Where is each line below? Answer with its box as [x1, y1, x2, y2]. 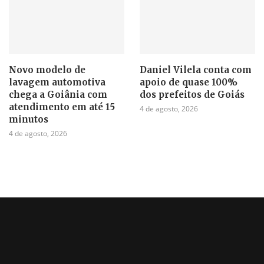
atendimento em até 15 [9, 101, 115, 113]
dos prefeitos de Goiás [139, 88, 245, 100]
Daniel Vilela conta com [139, 64, 252, 75]
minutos [9, 113, 48, 125]
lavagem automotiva [9, 76, 105, 88]
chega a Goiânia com [9, 88, 107, 100]
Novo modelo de [9, 64, 85, 75]
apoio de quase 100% [139, 76, 237, 88]
